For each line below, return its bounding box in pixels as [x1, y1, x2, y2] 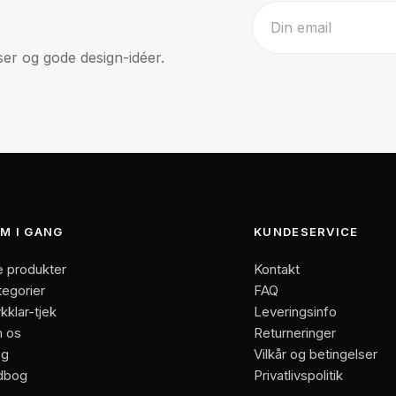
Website [251, 55, 304, 73]
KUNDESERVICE [254, 224, 359, 239]
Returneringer [254, 324, 337, 341]
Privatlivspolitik [254, 366, 344, 384]
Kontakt [254, 260, 301, 278]
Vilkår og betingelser [254, 345, 378, 362]
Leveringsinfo [254, 302, 338, 320]
